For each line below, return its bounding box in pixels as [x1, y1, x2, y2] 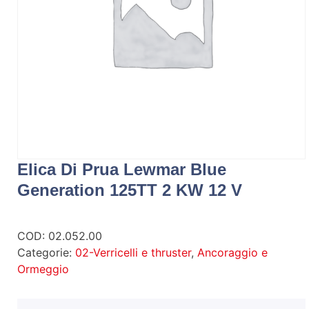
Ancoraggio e [197, 245, 268, 259]
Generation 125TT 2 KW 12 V [17, 180, 242, 199]
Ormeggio [17, 261, 69, 276]
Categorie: [17, 245, 75, 259]
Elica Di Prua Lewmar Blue [17, 159, 226, 179]
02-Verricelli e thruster [75, 245, 191, 259]
